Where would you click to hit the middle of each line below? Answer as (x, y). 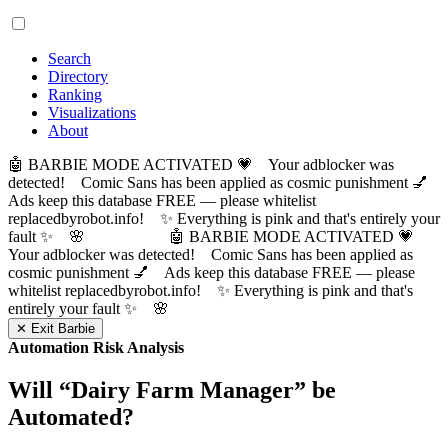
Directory (78, 76)
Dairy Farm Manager (182, 389)
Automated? (71, 416)
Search (69, 58)
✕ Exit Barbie (55, 328)
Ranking (75, 94)
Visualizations (92, 112)
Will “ (39, 389)
